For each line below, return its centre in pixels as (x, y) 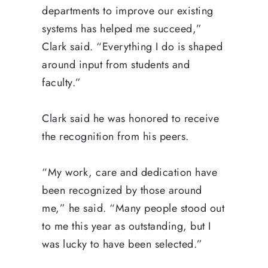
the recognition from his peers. (115, 136)
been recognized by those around (122, 190)
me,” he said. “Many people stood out (133, 208)
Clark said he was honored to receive (130, 118)
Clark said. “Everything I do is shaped (132, 46)
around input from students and (116, 64)
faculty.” (62, 82)
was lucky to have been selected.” (122, 244)
